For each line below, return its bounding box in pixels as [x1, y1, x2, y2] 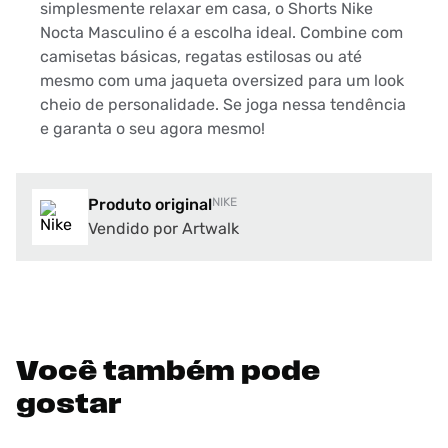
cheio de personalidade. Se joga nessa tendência [40, 95, 406, 115]
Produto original [88, 195, 212, 215]
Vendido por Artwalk [88, 219, 239, 239]
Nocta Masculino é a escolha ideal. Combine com [40, 23, 403, 43]
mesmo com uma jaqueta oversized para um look [40, 71, 404, 91]
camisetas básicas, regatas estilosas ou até [40, 47, 362, 67]
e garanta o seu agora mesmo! [40, 119, 265, 139]
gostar [16, 392, 122, 421]
